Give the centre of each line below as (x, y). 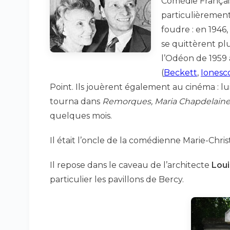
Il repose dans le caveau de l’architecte (131, 165)
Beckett (180, 73)
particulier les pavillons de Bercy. (117, 179)
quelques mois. (81, 116)
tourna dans (76, 101)
